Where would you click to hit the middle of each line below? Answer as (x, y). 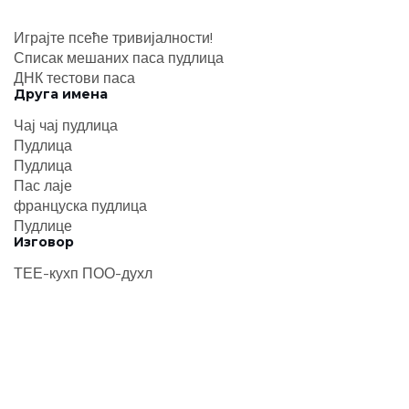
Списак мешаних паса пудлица (119, 58)
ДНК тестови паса (74, 78)
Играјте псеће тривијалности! (113, 38)
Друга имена (61, 94)
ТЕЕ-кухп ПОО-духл (83, 273)
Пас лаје (43, 186)
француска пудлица (80, 206)
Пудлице (43, 226)
